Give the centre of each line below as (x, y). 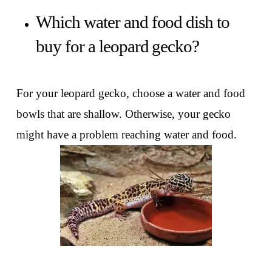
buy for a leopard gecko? (117, 46)
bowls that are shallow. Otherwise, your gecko (123, 114)
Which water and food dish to (133, 22)
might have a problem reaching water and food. (126, 135)
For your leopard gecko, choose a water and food (131, 93)
